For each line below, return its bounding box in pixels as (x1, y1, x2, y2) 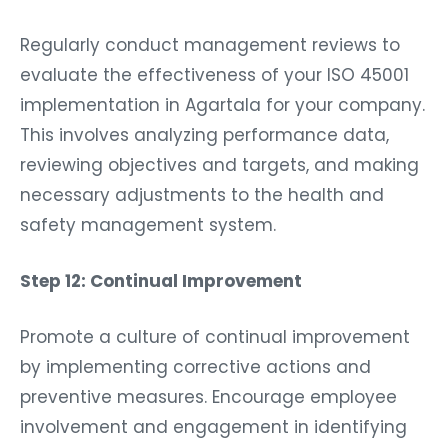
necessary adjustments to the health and (20, 177, 384, 202)
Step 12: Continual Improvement (20, 263, 302, 288)
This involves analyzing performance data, (20, 117, 389, 142)
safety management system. (20, 207, 276, 232)
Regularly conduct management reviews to (20, 27, 400, 52)
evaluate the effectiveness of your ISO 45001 (20, 57, 409, 82)
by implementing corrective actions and (20, 349, 371, 374)
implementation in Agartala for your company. (20, 87, 425, 112)
